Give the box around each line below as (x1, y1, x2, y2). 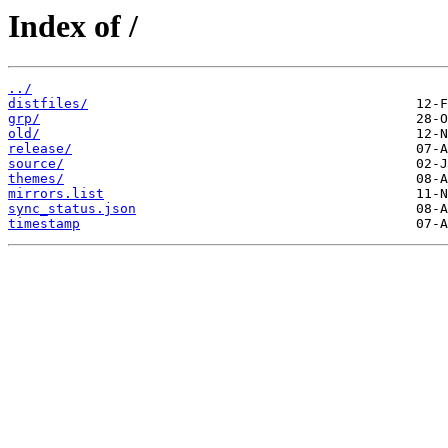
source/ (8, 156, 64, 172)
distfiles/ (8, 96, 88, 112)
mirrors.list (8, 186, 104, 202)
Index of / (8, 8, 138, 44)
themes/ (8, 171, 64, 187)
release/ (8, 141, 72, 157)
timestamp (8, 216, 80, 232)
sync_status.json (8, 201, 136, 217)
